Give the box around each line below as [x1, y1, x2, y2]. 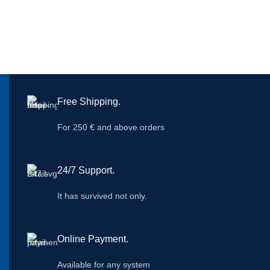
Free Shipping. [57, 96, 121, 107]
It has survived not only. [57, 190, 147, 201]
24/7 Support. [57, 165, 115, 175]
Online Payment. [57, 233, 128, 244]
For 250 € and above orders [57, 122, 165, 132]
